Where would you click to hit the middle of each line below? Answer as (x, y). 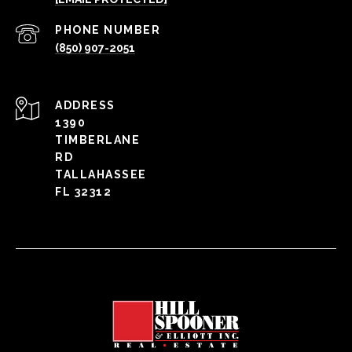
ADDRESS (85, 105)
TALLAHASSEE (101, 174)
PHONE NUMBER (108, 29)
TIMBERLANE (97, 139)
